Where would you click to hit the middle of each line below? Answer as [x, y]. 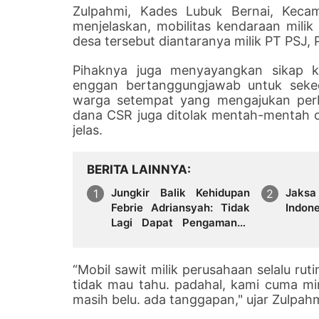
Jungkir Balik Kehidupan [181, 192]
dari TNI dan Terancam [181, 237]
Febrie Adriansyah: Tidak [181, 207]
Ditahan [131, 252]
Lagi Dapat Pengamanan [181, 222]
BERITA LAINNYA [137, 169]
